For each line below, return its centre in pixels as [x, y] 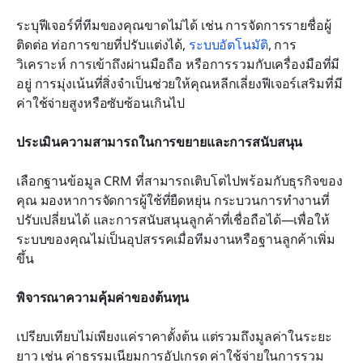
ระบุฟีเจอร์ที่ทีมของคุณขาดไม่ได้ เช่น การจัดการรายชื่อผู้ [174, 26]
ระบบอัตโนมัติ [228, 45]
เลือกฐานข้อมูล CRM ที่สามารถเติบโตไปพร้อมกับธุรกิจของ [179, 181]
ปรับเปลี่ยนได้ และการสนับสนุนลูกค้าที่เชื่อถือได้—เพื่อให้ [173, 220]
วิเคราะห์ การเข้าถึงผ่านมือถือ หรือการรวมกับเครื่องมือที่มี [178, 64]
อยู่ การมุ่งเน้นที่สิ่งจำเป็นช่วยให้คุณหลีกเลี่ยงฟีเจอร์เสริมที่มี [179, 84]
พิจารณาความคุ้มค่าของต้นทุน [103, 298]
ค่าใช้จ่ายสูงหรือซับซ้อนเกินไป [101, 103]
